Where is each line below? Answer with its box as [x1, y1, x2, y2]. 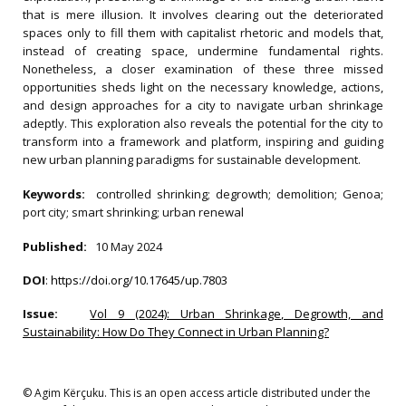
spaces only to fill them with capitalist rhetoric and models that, [23, 24, 383, 41]
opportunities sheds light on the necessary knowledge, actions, [23, 79, 383, 95]
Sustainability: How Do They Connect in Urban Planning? [23, 324, 329, 340]
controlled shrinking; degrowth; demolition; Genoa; [96, 186, 383, 202]
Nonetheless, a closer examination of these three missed [23, 61, 383, 77]
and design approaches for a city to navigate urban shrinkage [23, 97, 383, 113]
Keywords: [23, 186, 96, 202]
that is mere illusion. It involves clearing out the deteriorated [23, 6, 383, 23]
